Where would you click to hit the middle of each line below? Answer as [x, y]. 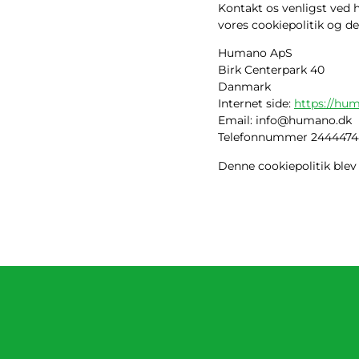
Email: [237, 121]
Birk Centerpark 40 [271, 70]
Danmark [244, 87]
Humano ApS [255, 53]
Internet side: [256, 104]
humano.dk [320, 121]
